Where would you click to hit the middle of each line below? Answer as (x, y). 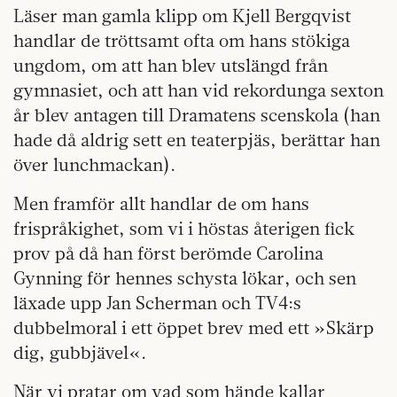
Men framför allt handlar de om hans (161, 204)
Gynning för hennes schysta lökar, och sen (185, 278)
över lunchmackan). (94, 165)
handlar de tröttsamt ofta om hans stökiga (182, 41)
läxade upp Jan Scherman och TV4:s (157, 303)
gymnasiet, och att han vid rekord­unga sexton (198, 90)
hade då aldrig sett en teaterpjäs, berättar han (197, 140)
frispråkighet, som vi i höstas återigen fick (184, 229)
